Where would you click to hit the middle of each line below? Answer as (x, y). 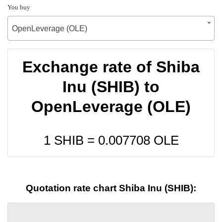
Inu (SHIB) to (111, 86)
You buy (19, 7)
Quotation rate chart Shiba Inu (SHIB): (111, 188)
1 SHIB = (71, 140)
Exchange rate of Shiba (111, 67)
